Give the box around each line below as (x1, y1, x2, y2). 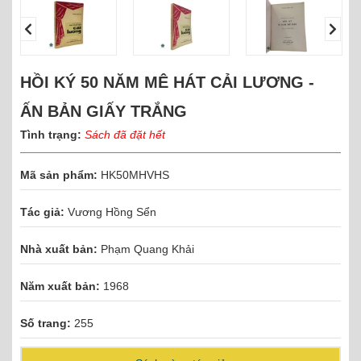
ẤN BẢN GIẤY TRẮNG (20, 102, 187, 121)
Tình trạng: (20, 128, 85, 142)
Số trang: (20, 317, 71, 330)
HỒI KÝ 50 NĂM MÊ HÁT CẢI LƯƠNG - (20, 73, 314, 92)
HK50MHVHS (98, 168, 169, 182)
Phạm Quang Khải (101, 243, 194, 256)
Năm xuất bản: (20, 280, 100, 293)
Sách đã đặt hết (85, 128, 165, 142)
